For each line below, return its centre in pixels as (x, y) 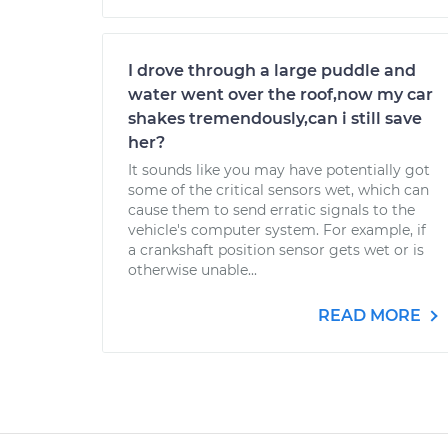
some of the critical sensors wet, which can (278, 190)
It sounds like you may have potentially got (279, 170)
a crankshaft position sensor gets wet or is (276, 250)
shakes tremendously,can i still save (275, 118)
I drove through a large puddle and (272, 70)
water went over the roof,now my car (280, 94)
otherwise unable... (192, 270)
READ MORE (371, 315)
